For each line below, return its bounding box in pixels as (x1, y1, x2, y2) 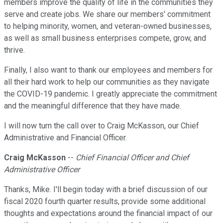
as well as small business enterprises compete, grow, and (4, 33, 206, 43)
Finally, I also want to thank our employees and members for (4, 65, 213, 75)
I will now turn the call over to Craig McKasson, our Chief (4, 121, 199, 131)
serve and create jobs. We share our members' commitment (4, 9, 211, 19)
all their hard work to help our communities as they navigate (4, 77, 210, 87)
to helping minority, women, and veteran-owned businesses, (4, 21, 212, 31)
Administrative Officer (4, 165, 80, 175)
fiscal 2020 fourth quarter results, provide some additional (4, 197, 206, 207)
